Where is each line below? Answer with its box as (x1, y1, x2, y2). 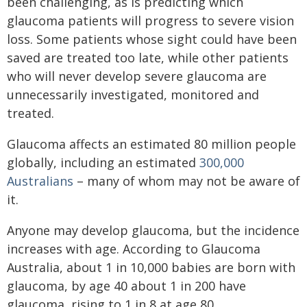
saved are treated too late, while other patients (7, 49, 288, 66)
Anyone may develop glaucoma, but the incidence (7, 222, 299, 238)
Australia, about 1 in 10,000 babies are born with (7, 259, 295, 275)
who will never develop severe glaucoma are (7, 68, 267, 84)
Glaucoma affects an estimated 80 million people (7, 136, 296, 152)
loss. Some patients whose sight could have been (7, 31, 297, 47)
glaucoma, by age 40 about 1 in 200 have (7, 278, 246, 294)
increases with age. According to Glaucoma (7, 241, 260, 257)
